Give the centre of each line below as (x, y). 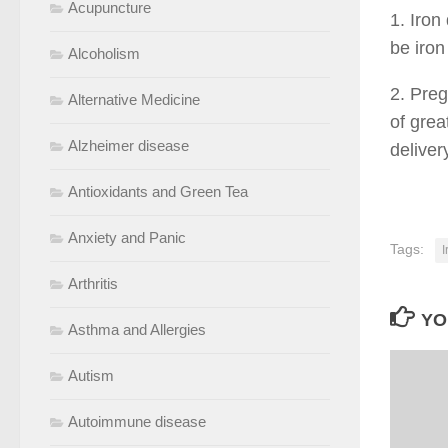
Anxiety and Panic (127, 237)
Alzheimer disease (128, 145)
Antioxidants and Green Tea (158, 191)
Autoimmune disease (137, 421)
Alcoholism (104, 53)
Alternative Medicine (134, 99)
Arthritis (93, 283)
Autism (91, 375)
